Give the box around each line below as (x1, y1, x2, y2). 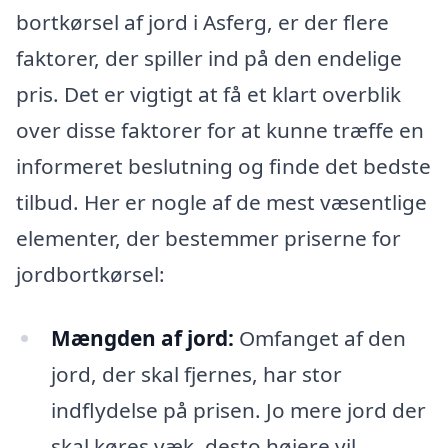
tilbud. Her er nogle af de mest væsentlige (16, 187, 427, 216)
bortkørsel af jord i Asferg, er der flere (16, 7, 389, 36)
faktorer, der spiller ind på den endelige (16, 43, 402, 72)
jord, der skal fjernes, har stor (50, 359, 342, 388)
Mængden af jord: (50, 323, 234, 352)
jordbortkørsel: (16, 259, 165, 288)
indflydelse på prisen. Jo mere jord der (50, 395, 426, 424)
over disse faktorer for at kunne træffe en (16, 115, 424, 144)
